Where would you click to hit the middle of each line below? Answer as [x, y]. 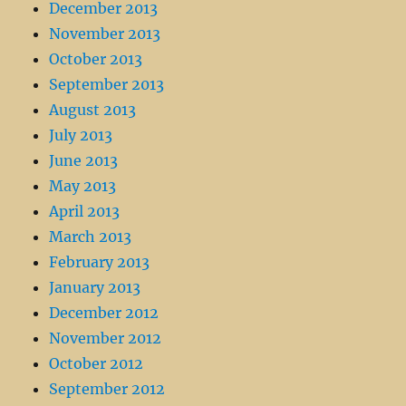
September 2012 [107, 389]
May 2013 [83, 186]
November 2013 [105, 34]
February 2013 [100, 262]
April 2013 [85, 212]
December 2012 [104, 313]
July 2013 [81, 135]
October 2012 [97, 364]
